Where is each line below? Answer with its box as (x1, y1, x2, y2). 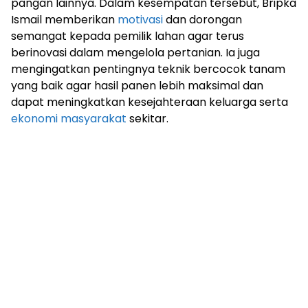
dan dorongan (163, 12, 242, 27)
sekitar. (126, 111, 168, 126)
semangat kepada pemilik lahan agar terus (11, 28, 244, 44)
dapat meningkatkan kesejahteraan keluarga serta (11, 94, 288, 110)
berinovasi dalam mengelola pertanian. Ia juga (11, 45, 260, 60)
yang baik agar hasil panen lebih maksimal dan (11, 78, 263, 93)
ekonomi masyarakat (11, 111, 126, 126)
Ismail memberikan (11, 12, 118, 27)
